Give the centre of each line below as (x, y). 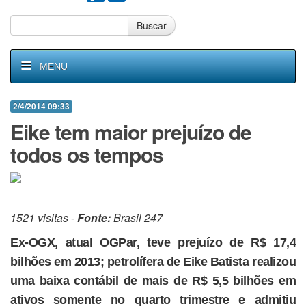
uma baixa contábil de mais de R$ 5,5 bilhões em (153, 281)
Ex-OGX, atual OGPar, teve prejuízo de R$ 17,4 (153, 242)
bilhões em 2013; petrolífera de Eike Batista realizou (153, 262)
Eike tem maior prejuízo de (131, 131)
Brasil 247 (137, 218)
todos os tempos (87, 154)
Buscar (152, 25)
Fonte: (94, 218)
